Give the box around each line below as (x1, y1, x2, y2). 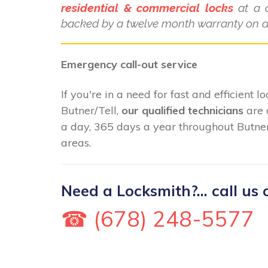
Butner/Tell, (61, 103, 121, 117)
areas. (61, 135, 91, 150)
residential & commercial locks (61, 1, 233, 15)
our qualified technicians (121, 103, 243, 117)
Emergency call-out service (61, 57, 197, 72)
